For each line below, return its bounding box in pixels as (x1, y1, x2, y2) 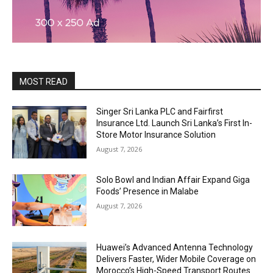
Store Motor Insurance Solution (96, 130, 216, 140)
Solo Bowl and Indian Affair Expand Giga (96, 174, 250, 185)
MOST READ (19, 77, 68, 87)
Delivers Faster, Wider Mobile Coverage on (96, 254, 257, 264)
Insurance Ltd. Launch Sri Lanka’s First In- (96, 118, 253, 128)
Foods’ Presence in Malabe (96, 186, 199, 196)
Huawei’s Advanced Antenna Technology (96, 243, 253, 253)
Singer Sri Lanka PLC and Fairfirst (96, 107, 224, 116)
